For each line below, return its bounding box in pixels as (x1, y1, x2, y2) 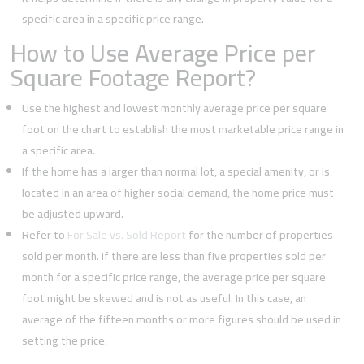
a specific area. (22, 140, 96, 161)
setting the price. (22, 330, 108, 351)
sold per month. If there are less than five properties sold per (22, 245, 327, 266)
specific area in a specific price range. (22, 8, 205, 29)
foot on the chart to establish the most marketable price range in (22, 119, 344, 140)
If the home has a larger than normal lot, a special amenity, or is (22, 161, 331, 182)
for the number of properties (186, 224, 334, 245)
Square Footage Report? (11, 54, 257, 100)
